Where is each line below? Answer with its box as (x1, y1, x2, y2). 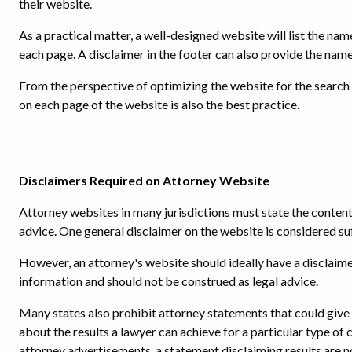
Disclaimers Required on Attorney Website (19, 172, 269, 188)
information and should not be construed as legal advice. (19, 273, 318, 288)
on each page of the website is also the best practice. (19, 96, 299, 112)
